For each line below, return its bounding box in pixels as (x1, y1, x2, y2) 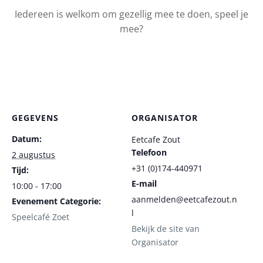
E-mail (131, 178, 157, 189)
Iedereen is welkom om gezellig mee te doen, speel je (15, 8, 248, 21)
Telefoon (131, 147, 167, 158)
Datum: (12, 133, 42, 144)
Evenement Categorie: (12, 195, 101, 207)
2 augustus (12, 149, 55, 160)
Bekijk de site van (131, 223, 200, 234)
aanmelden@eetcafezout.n (131, 194, 237, 205)
